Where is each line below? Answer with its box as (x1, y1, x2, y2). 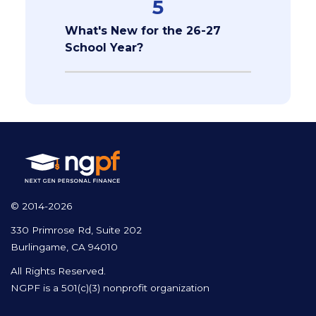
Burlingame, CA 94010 (11, 241, 118, 253)
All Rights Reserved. (11, 265, 106, 276)
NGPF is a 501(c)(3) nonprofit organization (11, 281, 209, 293)
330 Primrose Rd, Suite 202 (11, 224, 142, 236)
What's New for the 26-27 (64, 23, 221, 37)
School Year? (64, 40, 143, 54)
